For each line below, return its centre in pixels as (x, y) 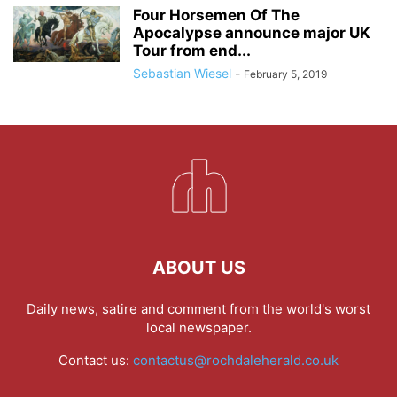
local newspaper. (198, 327)
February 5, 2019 (285, 74)
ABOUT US (198, 267)
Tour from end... (192, 50)
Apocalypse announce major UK (252, 32)
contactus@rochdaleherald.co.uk (236, 360)
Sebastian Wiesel (182, 73)
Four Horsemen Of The (216, 15)
